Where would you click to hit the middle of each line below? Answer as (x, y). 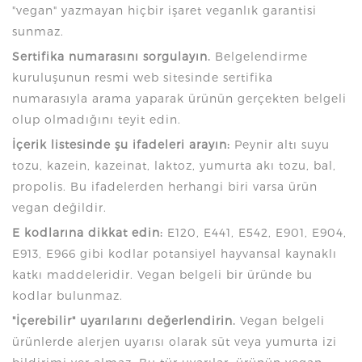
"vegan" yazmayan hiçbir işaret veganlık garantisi (164, 10)
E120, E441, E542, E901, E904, (255, 232)
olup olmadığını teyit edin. (97, 119)
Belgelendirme (259, 56)
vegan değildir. (59, 207)
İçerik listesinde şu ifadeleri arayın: (121, 144)
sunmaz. (38, 31)
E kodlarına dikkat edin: (88, 232)
